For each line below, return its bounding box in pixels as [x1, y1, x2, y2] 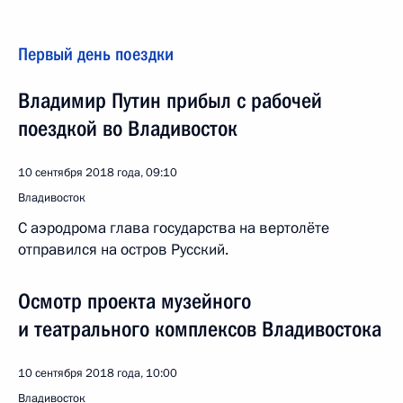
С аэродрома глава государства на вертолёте [18, 218, 329, 238]
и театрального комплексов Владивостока [18, 317, 381, 342]
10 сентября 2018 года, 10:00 [18, 365, 177, 381]
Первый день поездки [18, 43, 174, 65]
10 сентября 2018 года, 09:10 [18, 165, 177, 181]
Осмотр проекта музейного [18, 289, 251, 314]
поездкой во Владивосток [18, 116, 237, 141]
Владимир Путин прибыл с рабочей [18, 88, 322, 113]
